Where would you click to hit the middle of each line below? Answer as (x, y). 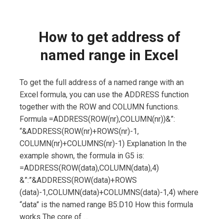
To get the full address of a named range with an (102, 82)
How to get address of (109, 37)
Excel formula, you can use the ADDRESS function (104, 94)
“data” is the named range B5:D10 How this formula (106, 204)
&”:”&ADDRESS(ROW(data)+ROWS (78, 180)
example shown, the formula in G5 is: (82, 155)
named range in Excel (109, 55)
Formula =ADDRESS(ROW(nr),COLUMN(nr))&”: (97, 119)
